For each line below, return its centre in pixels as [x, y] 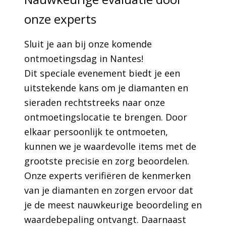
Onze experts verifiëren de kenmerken [107, 176]
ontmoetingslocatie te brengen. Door [106, 117]
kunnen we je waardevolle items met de [110, 146]
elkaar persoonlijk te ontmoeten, [96, 132]
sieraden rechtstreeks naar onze [95, 102]
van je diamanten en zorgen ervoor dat [109, 190]
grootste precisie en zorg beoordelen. [107, 161]
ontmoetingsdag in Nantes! [84, 59]
